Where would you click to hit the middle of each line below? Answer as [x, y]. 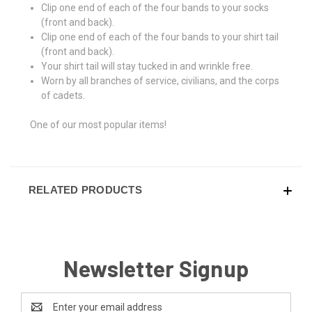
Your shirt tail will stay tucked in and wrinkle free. [147, 66]
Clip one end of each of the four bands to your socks [155, 7]
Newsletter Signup [156, 268]
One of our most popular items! [98, 124]
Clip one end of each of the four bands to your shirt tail [160, 37]
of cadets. [63, 95]
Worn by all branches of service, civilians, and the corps [161, 80]
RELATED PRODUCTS [85, 189]
